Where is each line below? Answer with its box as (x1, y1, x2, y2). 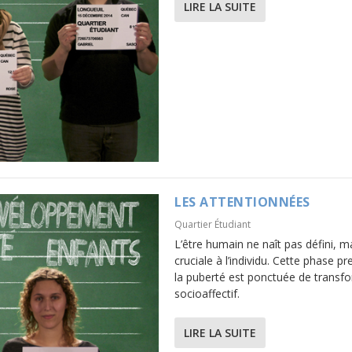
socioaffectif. (174, 286, 240, 302)
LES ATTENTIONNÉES (174, 193, 310, 211)
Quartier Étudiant (174, 218, 251, 232)
